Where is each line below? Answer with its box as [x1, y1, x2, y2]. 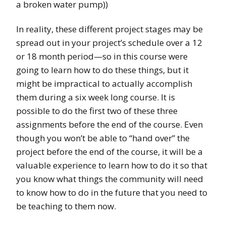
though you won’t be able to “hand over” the [16, 132, 190, 144]
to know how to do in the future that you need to [16, 187, 207, 199]
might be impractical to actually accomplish [16, 78, 192, 90]
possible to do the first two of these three [16, 105, 178, 117]
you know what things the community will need [16, 173, 203, 185]
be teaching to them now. [16, 200, 116, 212]
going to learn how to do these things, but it [16, 64, 189, 76]
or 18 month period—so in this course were [16, 50, 188, 63]
